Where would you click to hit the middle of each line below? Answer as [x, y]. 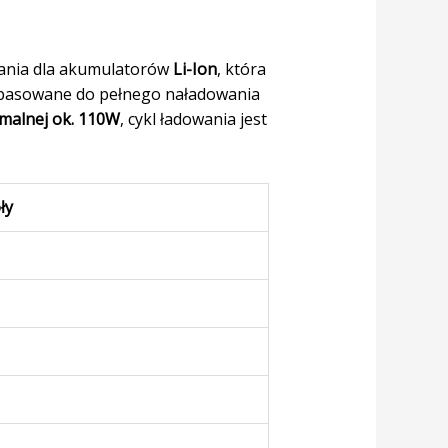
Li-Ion [194, 69]
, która [241, 69]
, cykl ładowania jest [193, 119]
